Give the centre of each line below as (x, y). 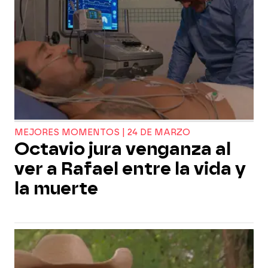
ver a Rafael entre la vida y (130, 169)
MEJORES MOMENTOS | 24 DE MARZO (102, 133)
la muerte (56, 188)
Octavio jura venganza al (123, 149)
